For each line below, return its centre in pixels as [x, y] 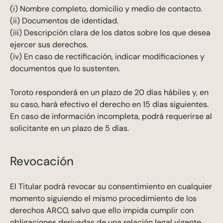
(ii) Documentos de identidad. [64, 21]
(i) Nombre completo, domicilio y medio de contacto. [106, 9]
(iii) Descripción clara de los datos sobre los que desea [110, 33]
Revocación [42, 161]
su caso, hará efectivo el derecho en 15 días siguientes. [109, 105]
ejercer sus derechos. [49, 45]
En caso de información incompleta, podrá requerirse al [111, 116]
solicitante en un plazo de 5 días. [69, 128]
